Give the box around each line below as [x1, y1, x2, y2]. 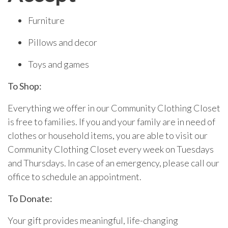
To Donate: [8, 192, 52, 204]
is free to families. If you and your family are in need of [8, 116, 215, 127]
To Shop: [8, 80, 42, 92]
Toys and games [28, 58, 89, 70]
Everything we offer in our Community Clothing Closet [8, 102, 220, 113]
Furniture [28, 14, 65, 26]
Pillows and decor [28, 36, 97, 48]
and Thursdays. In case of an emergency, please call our [8, 157, 219, 168]
